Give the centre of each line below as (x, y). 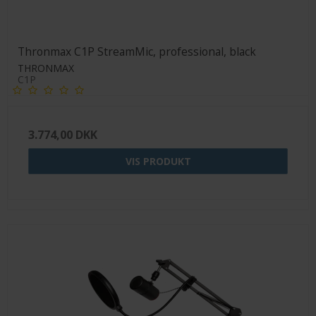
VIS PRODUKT (158, 161)
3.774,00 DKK (63, 134)
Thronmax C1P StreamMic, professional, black (137, 51)
